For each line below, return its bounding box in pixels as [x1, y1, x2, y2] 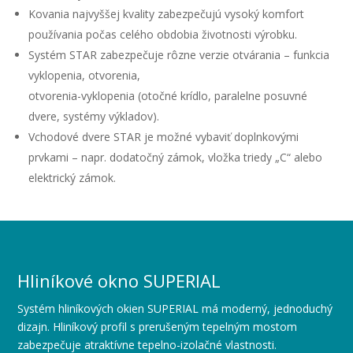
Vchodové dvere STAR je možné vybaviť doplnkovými [28, 129, 299, 144]
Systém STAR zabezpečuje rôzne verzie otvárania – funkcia [28, 47, 330, 62]
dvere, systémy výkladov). [28, 109, 160, 124]
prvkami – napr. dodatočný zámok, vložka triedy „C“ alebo [28, 150, 323, 165]
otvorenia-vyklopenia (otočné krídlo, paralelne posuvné [28, 88, 308, 103]
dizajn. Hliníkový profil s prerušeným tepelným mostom [17, 319, 298, 334]
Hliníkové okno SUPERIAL [17, 269, 221, 292]
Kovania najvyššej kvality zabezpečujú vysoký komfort [28, 6, 305, 21]
